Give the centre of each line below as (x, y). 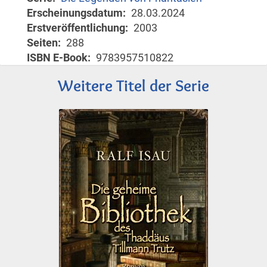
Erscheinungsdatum (75, 13)
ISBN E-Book (57, 57)
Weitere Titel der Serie (133, 85)
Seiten (42, 42)
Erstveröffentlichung (76, 27)
